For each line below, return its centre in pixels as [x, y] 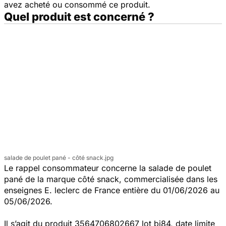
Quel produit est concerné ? [79, 16]
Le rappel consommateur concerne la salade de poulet [108, 168]
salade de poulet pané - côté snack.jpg [59, 157]
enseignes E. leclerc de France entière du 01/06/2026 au [112, 190]
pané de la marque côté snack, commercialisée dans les [111, 179]
